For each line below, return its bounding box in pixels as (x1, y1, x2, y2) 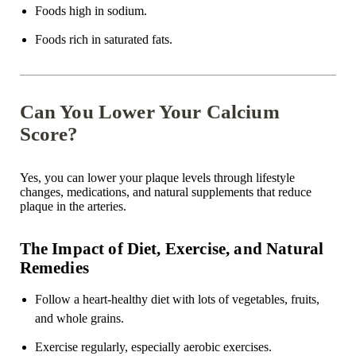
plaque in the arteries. (19, 199, 126, 214)
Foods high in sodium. (34, 4, 147, 18)
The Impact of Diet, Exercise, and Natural (19, 239, 324, 258)
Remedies (19, 258, 89, 277)
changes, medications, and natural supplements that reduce (19, 185, 311, 199)
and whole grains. (34, 311, 124, 326)
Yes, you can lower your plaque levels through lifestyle (19, 171, 295, 185)
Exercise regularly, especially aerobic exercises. (34, 340, 272, 354)
